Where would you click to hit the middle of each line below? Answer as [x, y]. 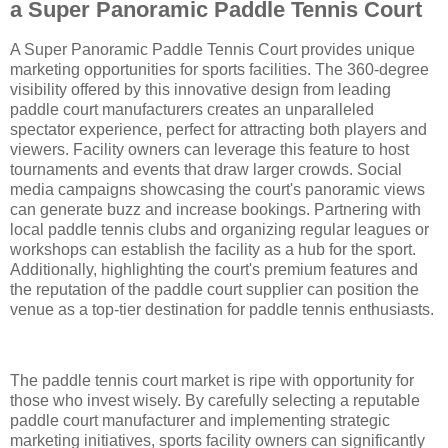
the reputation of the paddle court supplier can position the [214, 289]
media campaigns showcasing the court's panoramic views [217, 189]
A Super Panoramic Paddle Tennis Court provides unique [212, 49]
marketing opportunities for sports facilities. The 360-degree [219, 69]
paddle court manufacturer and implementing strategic [200, 421]
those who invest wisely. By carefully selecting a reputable [215, 401]
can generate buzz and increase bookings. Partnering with [215, 209]
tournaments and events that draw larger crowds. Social [206, 169]
